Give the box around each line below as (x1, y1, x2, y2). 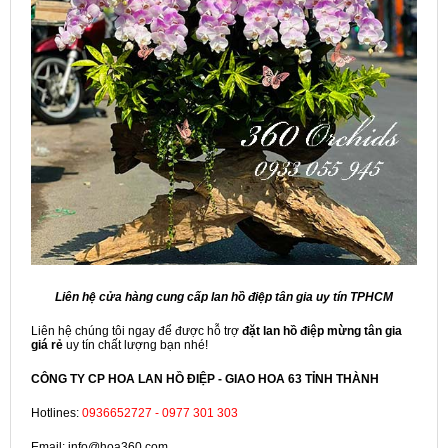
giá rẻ (31, 337, 63, 352)
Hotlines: (31, 405, 82, 420)
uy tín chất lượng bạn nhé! (66, 337, 208, 352)
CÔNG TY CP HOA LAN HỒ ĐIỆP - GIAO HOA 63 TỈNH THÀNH (31, 371, 379, 386)
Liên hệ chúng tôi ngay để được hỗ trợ (31, 323, 242, 338)
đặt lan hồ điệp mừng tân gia (242, 323, 402, 338)
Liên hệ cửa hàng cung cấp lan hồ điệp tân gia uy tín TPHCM (55, 289, 393, 304)
